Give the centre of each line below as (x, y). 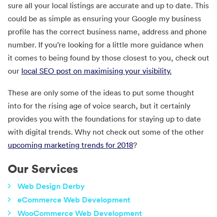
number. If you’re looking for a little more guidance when (106, 45)
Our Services (43, 168)
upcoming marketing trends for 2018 (70, 145)
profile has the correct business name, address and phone (107, 31)
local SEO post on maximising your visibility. (96, 71)
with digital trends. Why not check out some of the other (106, 132)
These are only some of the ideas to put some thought (101, 93)
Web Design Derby (51, 186)
